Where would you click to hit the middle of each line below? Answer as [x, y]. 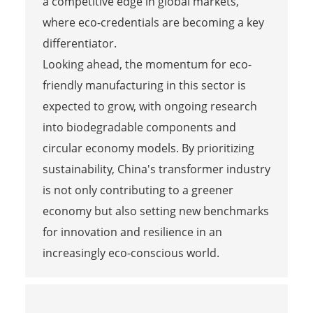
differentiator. [79, 43]
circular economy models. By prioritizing [148, 148]
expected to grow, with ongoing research [150, 106]
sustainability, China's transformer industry [156, 169]
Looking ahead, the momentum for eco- [147, 64]
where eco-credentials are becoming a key [153, 22]
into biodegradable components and [139, 127]
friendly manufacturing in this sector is [144, 85]
